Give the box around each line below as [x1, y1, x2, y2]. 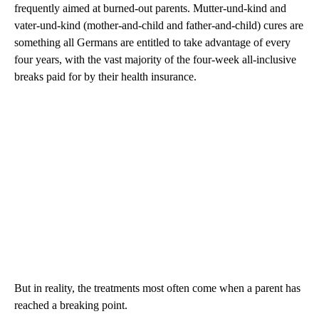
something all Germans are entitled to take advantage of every [14, 36, 291, 49]
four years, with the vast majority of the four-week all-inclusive [14, 53, 296, 66]
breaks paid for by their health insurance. [14, 70, 197, 83]
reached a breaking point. [14, 299, 127, 312]
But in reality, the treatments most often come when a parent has [14, 282, 300, 295]
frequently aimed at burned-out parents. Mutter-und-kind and [14, 2, 286, 15]
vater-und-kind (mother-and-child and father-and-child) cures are [14, 19, 303, 32]
